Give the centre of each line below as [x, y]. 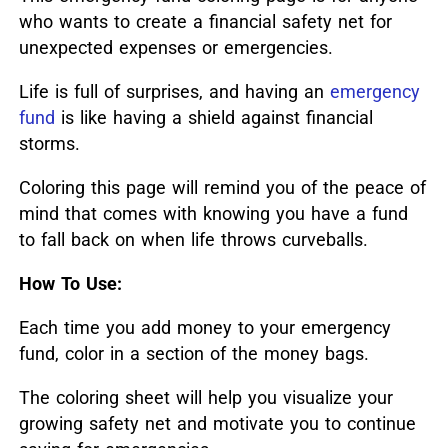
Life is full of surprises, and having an [171, 92]
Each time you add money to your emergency [204, 328]
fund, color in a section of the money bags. [193, 354]
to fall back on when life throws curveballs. [193, 240]
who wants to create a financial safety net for [205, 22]
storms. [49, 144]
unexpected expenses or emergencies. [175, 48]
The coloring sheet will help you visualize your [205, 398]
